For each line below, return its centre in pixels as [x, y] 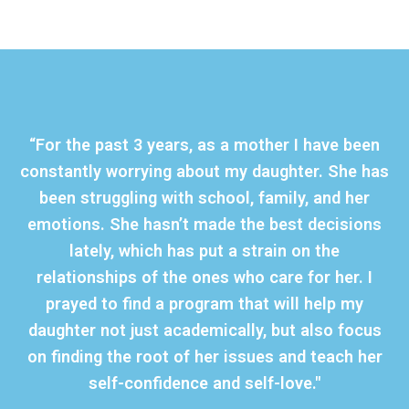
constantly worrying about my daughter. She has [204, 171]
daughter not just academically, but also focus [204, 330]
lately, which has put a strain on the [204, 250]
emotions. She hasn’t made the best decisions [204, 224]
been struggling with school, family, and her [204, 197]
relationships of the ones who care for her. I [204, 277]
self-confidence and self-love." [204, 383]
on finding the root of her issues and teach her [204, 356]
